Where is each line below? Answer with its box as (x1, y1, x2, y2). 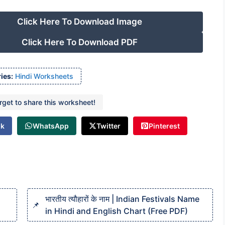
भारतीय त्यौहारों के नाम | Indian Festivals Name (45, 194, 199, 204)
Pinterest (148, 122, 180, 130)
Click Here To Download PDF (21, 37, 138, 47)
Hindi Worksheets (15, 72, 73, 80)
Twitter (96, 122, 121, 130)
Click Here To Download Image (17, 17, 142, 27)
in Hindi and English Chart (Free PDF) (45, 206, 188, 216)
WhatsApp (32, 122, 69, 130)
